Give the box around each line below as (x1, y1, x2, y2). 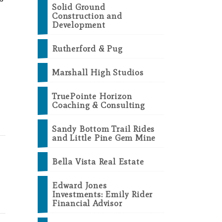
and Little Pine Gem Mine (52, 133, 156, 143)
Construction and (52, 11, 122, 21)
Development (52, 20, 106, 30)
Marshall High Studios (52, 67, 144, 78)
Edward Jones (52, 180, 107, 191)
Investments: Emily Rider (52, 189, 153, 200)
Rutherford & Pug (52, 44, 123, 54)
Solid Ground (52, 2, 106, 12)
